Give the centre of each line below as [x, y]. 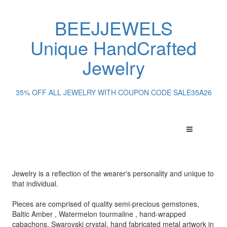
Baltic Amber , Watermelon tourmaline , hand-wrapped [99, 214]
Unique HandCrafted [113, 47]
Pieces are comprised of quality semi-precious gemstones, [105, 204]
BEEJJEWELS [113, 28]
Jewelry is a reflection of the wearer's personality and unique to [113, 174]
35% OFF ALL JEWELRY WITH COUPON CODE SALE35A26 [113, 92]
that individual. [36, 184]
